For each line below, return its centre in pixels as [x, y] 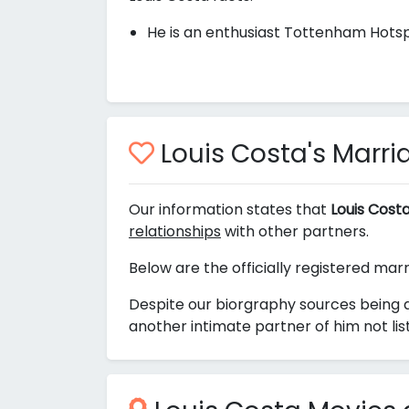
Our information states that [230, 210]
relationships [175, 232]
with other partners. [295, 232]
